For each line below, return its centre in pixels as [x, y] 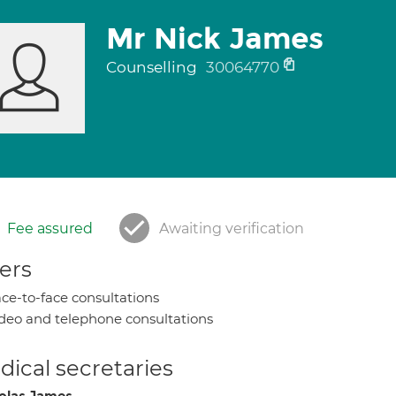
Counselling [153, 67]
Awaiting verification [232, 228]
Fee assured [50, 228]
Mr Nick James [214, 39]
